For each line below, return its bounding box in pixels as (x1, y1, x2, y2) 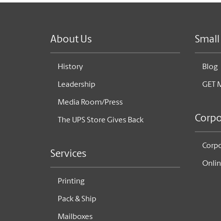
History (58, 63, 83, 71)
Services (50, 149, 86, 159)
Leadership (58, 81, 95, 89)
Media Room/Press (58, 99, 123, 107)
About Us (50, 35, 92, 45)
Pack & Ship (58, 195, 96, 203)
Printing (58, 178, 84, 185)
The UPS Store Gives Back (58, 116, 144, 124)
